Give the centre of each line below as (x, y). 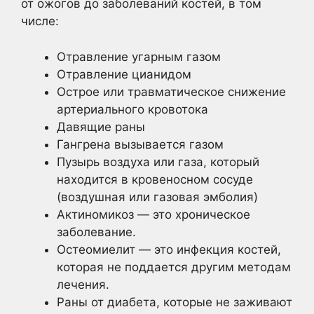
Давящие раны (101, 127)
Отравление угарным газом (139, 56)
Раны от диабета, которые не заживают (175, 302)
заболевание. (96, 232)
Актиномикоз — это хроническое (153, 214)
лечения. (83, 284)
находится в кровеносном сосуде (155, 179)
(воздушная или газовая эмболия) (157, 197)
